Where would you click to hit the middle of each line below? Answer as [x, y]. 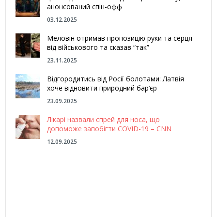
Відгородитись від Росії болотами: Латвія [116, 79]
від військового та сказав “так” [98, 47]
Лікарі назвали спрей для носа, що [104, 119]
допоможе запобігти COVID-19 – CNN [109, 129]
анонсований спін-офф [85, 7]
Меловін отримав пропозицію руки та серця [120, 38]
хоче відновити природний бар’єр [102, 88]
